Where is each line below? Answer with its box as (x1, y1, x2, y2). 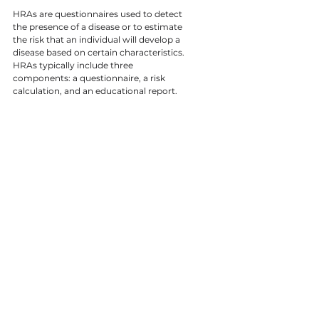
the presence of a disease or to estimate (13, 21, 184, 32)
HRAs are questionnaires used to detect (13, 9, 184, 19)
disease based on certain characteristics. (13, 47, 187, 58)
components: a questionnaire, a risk (13, 73, 167, 83)
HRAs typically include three (13, 60, 135, 70)
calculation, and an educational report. (13, 85, 177, 96)
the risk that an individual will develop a (13, 34, 182, 45)
